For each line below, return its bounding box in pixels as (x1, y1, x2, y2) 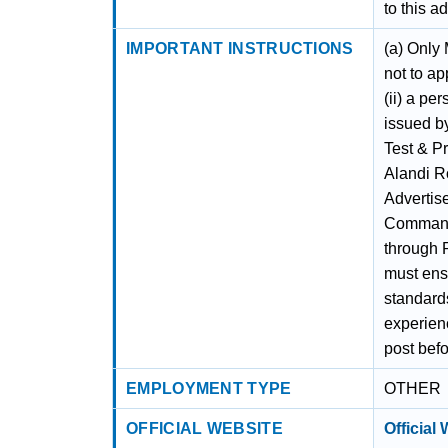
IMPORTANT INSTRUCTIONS (126, 40, 354, 57)
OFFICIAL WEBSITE (126, 420, 283, 437)
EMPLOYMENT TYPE (126, 380, 292, 397)
